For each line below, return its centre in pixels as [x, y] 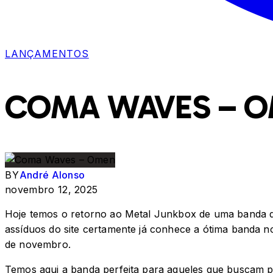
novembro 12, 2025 [51, 189]
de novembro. [38, 244]
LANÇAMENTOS [47, 54]
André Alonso [52, 175]
